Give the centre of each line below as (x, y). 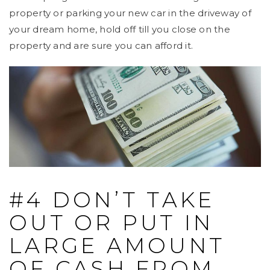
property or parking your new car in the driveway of (130, 13)
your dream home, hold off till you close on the (120, 29)
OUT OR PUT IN (111, 223)
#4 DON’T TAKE (112, 200)
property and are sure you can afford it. (101, 45)
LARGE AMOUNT (117, 246)
